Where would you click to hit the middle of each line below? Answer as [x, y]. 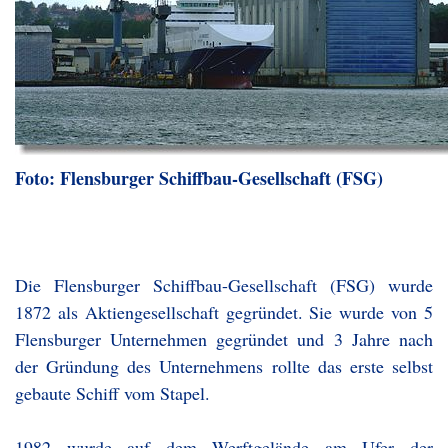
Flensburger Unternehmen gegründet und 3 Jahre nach [224, 339]
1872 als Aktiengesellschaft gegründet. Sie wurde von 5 [224, 312]
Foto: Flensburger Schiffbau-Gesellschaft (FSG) [199, 178]
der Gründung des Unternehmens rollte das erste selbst [224, 366]
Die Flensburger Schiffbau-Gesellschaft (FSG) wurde [224, 285]
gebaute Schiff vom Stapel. [112, 393]
